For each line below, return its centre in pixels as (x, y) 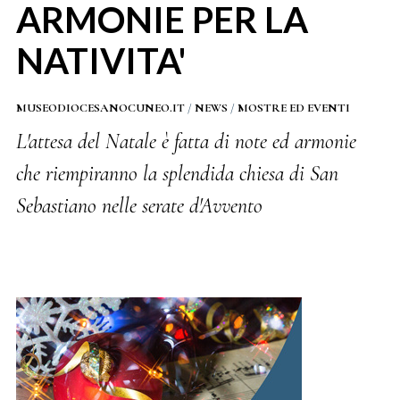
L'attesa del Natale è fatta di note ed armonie (186, 142)
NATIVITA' (101, 61)
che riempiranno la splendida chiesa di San (177, 174)
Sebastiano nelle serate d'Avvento (139, 206)
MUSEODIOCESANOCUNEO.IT (100, 108)
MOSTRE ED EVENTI (293, 108)
